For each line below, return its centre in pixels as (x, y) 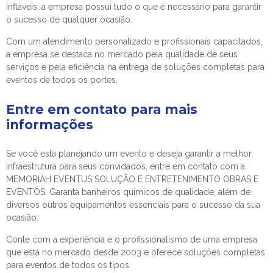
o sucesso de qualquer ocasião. (69, 19)
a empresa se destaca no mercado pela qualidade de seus (122, 54)
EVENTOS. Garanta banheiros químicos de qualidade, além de (128, 192)
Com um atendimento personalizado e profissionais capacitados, (134, 41)
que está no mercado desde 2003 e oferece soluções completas (136, 252)
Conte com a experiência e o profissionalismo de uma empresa (132, 239)
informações (50, 124)
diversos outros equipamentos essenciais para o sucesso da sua (133, 204)
